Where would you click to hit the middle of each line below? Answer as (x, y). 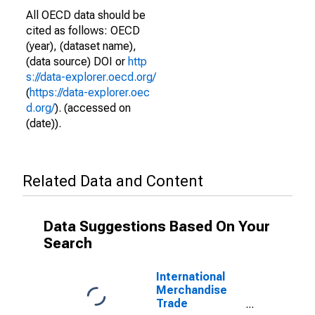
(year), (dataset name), (81, 46)
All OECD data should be (86, 15)
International (191, 277)
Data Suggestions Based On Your (157, 226)
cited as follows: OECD (83, 31)
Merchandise (192, 290)
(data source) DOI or (77, 62)
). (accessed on (93, 108)
